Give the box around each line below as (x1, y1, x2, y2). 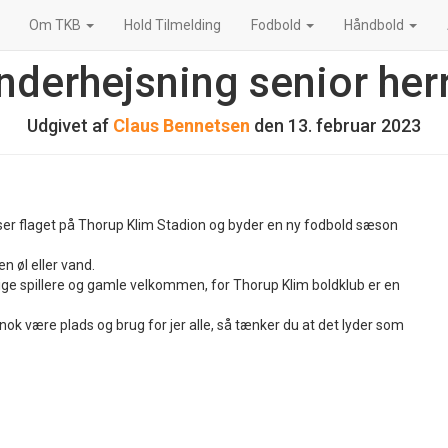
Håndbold (344, 17, 407, 33)
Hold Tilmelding (124, 17, 221, 33)
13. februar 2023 (288, 115, 421, 136)
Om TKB (29, 17, 84, 33)
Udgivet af (27, 115, 113, 136)
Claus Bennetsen (113, 115, 250, 136)
